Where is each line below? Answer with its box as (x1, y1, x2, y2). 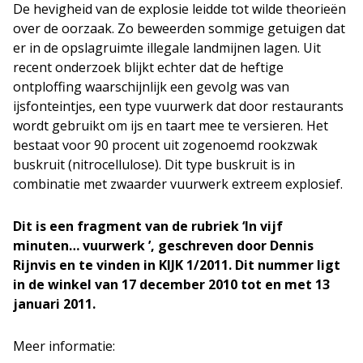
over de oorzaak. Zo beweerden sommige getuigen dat (13, 19, 345, 37)
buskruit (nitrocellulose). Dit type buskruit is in (13, 155, 295, 173)
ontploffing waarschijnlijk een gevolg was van (13, 77, 289, 96)
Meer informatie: (13, 336, 115, 355)
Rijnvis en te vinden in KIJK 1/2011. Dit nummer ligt (13, 255, 340, 274)
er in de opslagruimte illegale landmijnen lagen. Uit (13, 38, 321, 57)
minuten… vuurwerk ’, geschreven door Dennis (13, 236, 314, 254)
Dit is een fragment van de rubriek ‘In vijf (13, 216, 283, 235)
